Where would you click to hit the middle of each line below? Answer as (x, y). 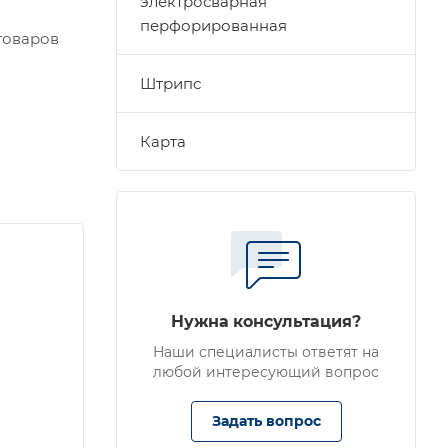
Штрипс (170, 83)
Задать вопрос (266, 421)
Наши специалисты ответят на (266, 352)
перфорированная (213, 25)
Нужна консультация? (266, 321)
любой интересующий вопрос (266, 372)
